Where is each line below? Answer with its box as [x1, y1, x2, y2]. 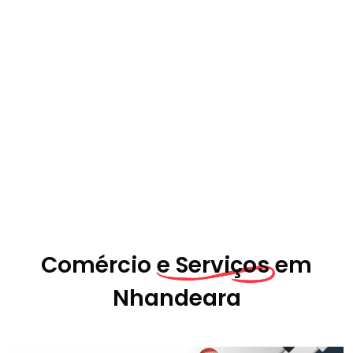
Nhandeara [112, 283, 241, 314]
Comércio [41, 250, 157, 281]
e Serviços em [157, 250, 312, 281]
